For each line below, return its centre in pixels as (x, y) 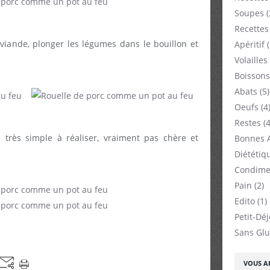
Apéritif (250, 44)
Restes (248, 123)
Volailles (251, 60)
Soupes (249, 13)
